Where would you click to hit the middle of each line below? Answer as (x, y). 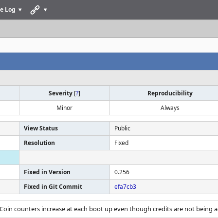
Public (122, 128)
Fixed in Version (47, 172)
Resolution (39, 143)
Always (170, 108)
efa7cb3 (125, 187)
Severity (61, 93)
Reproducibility (170, 93)
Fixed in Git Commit (53, 187)
